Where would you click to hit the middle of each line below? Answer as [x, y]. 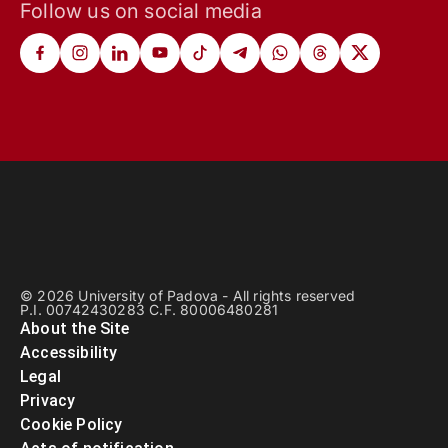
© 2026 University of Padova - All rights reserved [188, 295]
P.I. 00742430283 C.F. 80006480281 [149, 309]
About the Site [75, 328]
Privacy [48, 400]
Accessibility [69, 352]
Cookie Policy [71, 424]
